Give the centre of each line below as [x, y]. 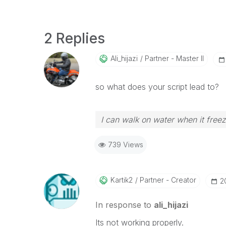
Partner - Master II [173, 58]
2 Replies [74, 38]
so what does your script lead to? [157, 87]
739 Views [125, 145]
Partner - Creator [167, 180]
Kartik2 [121, 180]
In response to [124, 205]
